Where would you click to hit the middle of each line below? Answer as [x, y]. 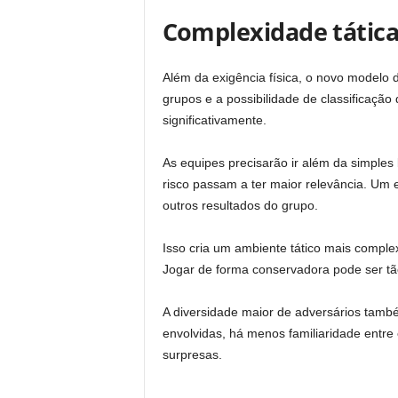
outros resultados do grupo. [240, 205]
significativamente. [214, 120]
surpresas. [192, 354]
